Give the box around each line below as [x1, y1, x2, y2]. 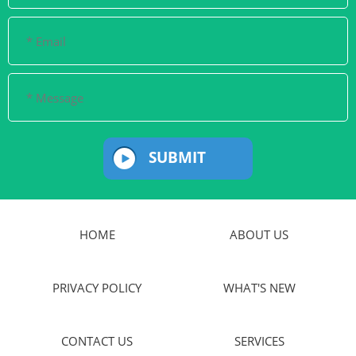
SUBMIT [148, 146, 206, 168]
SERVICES [234, 332, 284, 349]
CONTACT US [61, 332, 133, 349]
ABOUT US [230, 226, 288, 242]
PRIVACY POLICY [52, 279, 141, 296]
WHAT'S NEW [222, 279, 296, 296]
